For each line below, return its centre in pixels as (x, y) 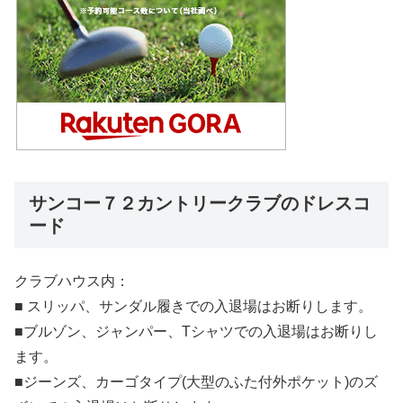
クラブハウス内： (72, 281)
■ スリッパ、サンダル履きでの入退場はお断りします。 (193, 306)
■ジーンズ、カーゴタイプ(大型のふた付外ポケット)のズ (196, 381)
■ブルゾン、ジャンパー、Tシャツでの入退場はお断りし (196, 331)
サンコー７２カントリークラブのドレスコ (200, 204)
